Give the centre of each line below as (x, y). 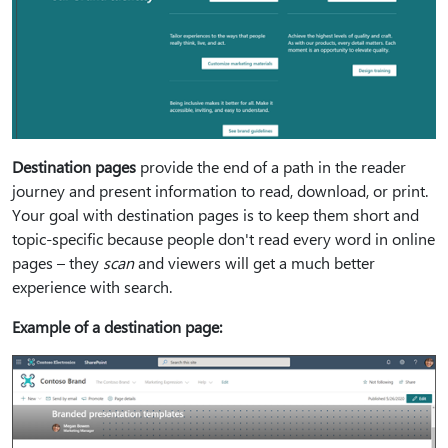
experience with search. (92, 287)
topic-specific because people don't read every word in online (223, 239)
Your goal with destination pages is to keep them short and (215, 215)
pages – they (57, 263)
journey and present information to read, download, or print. (220, 191)
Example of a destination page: (117, 327)
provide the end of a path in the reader (271, 167)
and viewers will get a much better (254, 263)
